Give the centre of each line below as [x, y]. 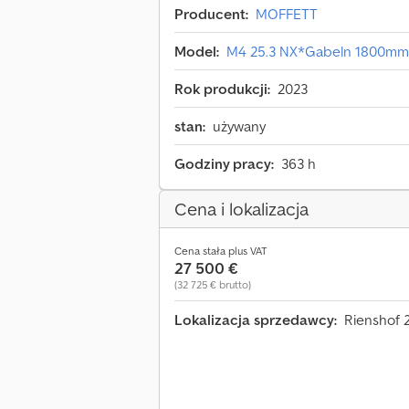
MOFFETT [287, 14]
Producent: [211, 14]
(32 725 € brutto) [213, 285]
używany [239, 126]
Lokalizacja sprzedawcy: [256, 320]
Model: [197, 52]
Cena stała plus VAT [221, 251]
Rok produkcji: [222, 89]
